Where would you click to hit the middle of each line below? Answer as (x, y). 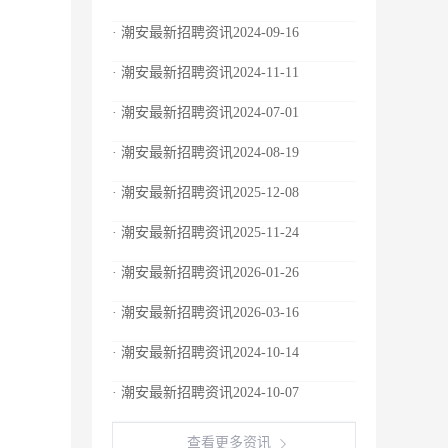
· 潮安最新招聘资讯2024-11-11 (205, 72)
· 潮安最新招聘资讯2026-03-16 (205, 312)
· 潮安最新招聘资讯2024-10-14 (205, 352)
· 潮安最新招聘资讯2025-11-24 (205, 232)
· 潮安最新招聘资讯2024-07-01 (205, 112)
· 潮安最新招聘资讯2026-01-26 (205, 272)
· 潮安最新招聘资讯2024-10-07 (205, 392)
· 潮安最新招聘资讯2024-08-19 (205, 152)
